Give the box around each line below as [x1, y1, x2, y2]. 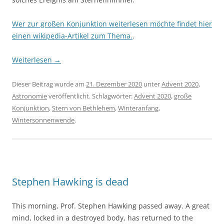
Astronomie [12, 91, 47, 101]
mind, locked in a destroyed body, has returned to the [12, 213, 193, 223]
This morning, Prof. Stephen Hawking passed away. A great [12, 201, 209, 211]
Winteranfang [118, 103, 158, 113]
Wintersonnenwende [12, 115, 74, 125]
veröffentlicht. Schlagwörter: [47, 91, 134, 101]
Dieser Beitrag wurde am [12, 79, 86, 89]
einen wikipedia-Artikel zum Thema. [12, 31, 132, 41]
